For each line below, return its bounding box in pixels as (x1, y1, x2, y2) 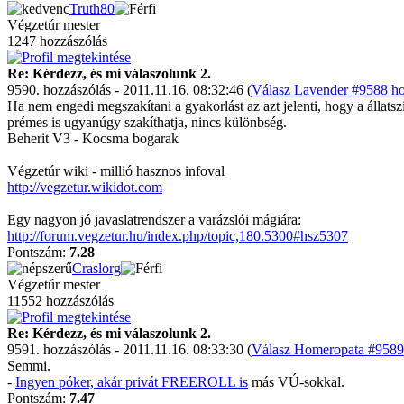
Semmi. (7, 358, 50, 373)
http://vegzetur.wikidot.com (7, 179, 162, 195)
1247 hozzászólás (7, 33, 107, 49)
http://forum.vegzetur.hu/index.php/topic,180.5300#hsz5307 (7, 228, 348, 243)
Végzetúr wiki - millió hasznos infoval (7, 163, 225, 179)
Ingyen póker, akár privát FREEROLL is (15, 374, 248, 390)
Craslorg (72, 261, 121, 276)
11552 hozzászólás (7, 293, 114, 308)
